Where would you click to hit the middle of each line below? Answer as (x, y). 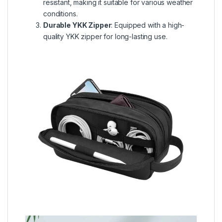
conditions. (60, 13)
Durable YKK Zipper (77, 25)
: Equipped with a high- (148, 25)
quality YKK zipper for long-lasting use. (105, 36)
